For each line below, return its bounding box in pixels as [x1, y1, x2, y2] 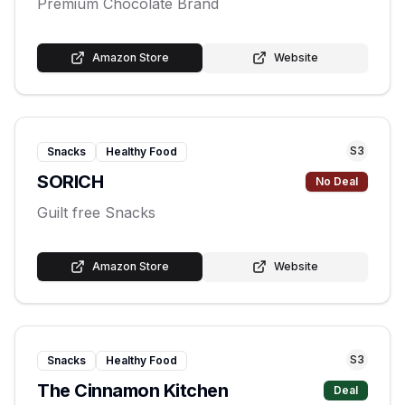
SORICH [37, 171, 103, 193]
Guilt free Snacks [37, 203, 155, 221]
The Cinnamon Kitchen [37, 380, 228, 401]
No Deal [316, 174, 358, 188]
